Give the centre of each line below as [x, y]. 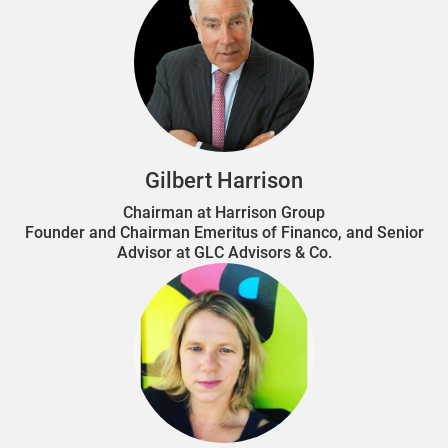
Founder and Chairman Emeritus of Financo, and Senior [224, 232]
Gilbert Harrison [224, 180]
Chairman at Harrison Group [224, 212]
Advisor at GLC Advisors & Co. [224, 252]
